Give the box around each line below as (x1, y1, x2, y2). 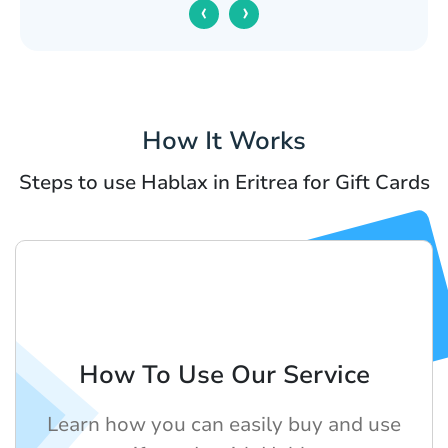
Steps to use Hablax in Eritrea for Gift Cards (18, 169, 430, 197)
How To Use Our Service (78, 358, 370, 393)
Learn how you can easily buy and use (47, 411, 401, 439)
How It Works (142, 124, 306, 159)
